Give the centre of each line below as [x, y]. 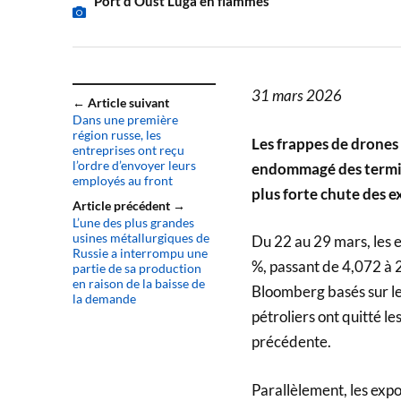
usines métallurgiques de [141, 238]
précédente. [291, 342]
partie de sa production [137, 269]
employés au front [122, 181]
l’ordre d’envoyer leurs [134, 166]
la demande [104, 299]
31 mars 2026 [296, 96]
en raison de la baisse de [138, 284]
